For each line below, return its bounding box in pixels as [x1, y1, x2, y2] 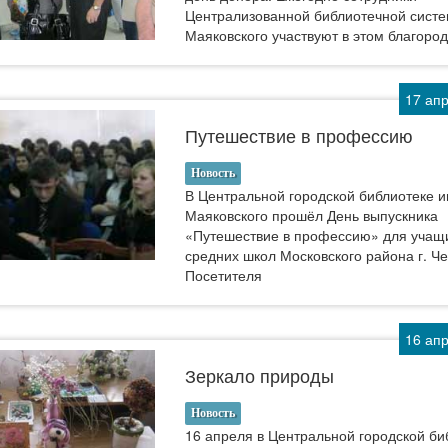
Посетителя [185, 265, 263, 285]
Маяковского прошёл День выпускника [185, 205, 439, 225]
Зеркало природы [185, 362, 335, 388]
